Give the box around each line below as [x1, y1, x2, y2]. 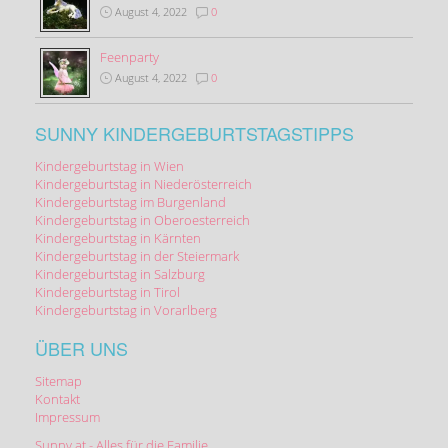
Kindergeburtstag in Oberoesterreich [35, 210, 250, 229]
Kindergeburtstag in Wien [35, 156, 184, 175]
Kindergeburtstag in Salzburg [35, 264, 205, 283]
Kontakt [35, 389, 80, 408]
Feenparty [100, 47, 159, 66]
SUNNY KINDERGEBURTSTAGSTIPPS [35, 119, 354, 146]
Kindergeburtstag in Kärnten [35, 228, 201, 247]
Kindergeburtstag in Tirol [35, 282, 180, 301]
